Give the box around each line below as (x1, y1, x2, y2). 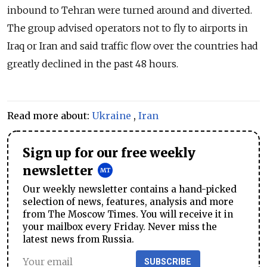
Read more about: (7, 110, 92, 122)
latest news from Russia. (23, 233, 134, 245)
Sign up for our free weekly (23, 145, 195, 162)
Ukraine (92, 110, 131, 122)
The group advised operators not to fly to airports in (7, 22, 248, 35)
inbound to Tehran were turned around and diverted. (7, 4, 252, 17)
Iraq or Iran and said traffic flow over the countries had (7, 40, 258, 52)
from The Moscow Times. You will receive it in (23, 208, 233, 220)
